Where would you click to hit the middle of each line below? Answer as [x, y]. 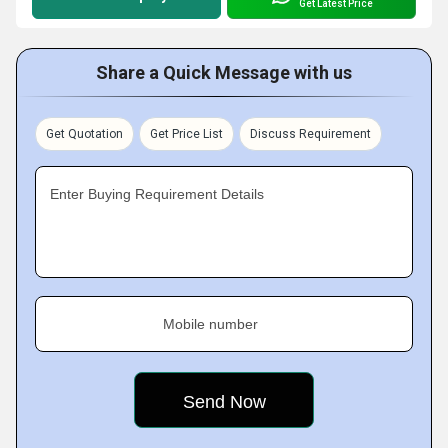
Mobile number [210, 324]
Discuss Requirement [310, 134]
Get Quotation [84, 134]
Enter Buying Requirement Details [157, 194]
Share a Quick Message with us [224, 72]
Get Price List [186, 134]
